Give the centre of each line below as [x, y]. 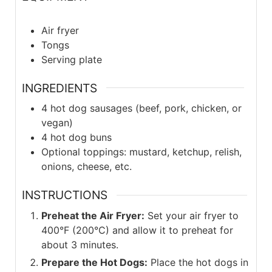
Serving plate [71, 59]
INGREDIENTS [59, 88]
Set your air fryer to [191, 216]
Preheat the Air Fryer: [93, 216]
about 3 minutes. [80, 245]
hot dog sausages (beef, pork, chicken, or [146, 108]
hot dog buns [81, 138]
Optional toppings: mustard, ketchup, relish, [141, 152]
